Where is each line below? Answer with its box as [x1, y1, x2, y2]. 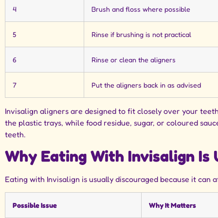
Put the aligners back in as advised [91, 80, 201, 89]
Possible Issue [13, 200, 57, 209]
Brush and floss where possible [91, 4, 190, 13]
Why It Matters [149, 200, 196, 209]
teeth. [5, 129, 25, 139]
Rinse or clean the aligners [91, 55, 176, 64]
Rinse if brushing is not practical [91, 30, 191, 38]
